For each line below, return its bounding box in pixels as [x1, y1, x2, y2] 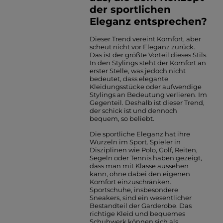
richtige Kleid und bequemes [89, 210, 185, 218]
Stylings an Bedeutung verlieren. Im [89, 91, 207, 99]
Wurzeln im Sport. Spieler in [89, 138, 181, 146]
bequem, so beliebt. [89, 114, 154, 123]
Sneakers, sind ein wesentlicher [89, 194, 192, 202]
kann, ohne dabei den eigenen [89, 170, 190, 178]
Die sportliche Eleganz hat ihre [89, 130, 190, 138]
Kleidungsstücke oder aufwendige [89, 83, 202, 91]
